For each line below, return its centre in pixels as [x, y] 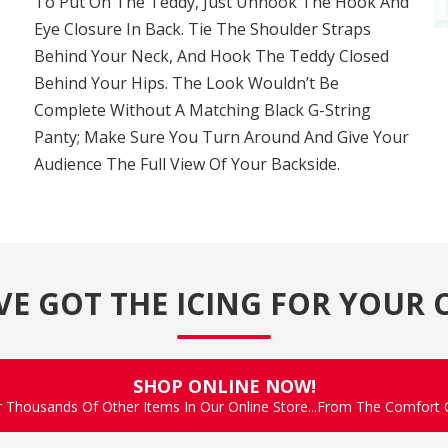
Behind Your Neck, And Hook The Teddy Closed [211, 56]
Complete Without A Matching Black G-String [202, 110]
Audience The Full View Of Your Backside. [186, 164]
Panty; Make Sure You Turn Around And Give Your [221, 137]
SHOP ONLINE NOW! [224, 386]
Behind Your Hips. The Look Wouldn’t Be [186, 83]
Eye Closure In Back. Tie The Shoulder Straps [202, 29]
